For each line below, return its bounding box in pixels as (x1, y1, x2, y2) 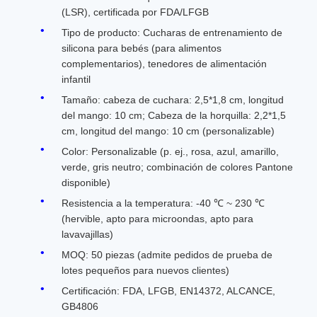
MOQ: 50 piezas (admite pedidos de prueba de (62, 249, 272, 260)
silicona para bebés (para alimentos (62, 42, 221, 54)
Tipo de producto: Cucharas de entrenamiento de (62, 27, 282, 38)
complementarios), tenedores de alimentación (62, 58, 267, 69)
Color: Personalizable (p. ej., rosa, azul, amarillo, (62, 146, 279, 157)
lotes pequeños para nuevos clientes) (62, 265, 229, 276)
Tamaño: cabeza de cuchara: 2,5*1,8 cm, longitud (62, 94, 284, 105)
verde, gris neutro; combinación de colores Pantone (62, 161, 293, 173)
